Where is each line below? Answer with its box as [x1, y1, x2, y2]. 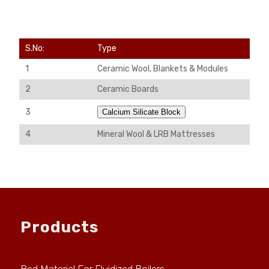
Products [20, 218, 99, 237]
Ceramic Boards [97, 83, 159, 94]
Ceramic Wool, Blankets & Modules [97, 63, 228, 74]
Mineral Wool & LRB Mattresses [97, 128, 215, 139]
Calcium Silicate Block [101, 107, 181, 116]
